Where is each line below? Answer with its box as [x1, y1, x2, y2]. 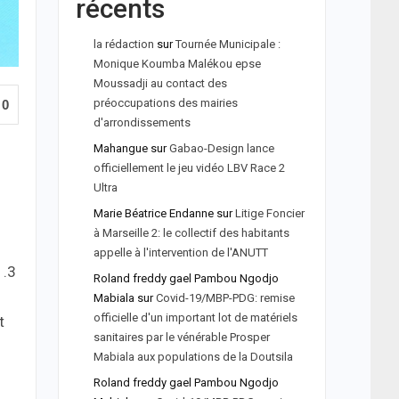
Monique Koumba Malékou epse [93, 57, 261, 70]
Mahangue [93, 142, 148, 155]
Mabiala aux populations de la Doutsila [93, 350, 293, 363]
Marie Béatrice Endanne [93, 207, 214, 220]
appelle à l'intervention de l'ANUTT [93, 246, 268, 259]
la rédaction [93, 37, 154, 51]
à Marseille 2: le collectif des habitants [93, 226, 289, 240]
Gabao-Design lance [168, 142, 274, 155]
